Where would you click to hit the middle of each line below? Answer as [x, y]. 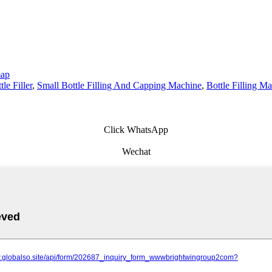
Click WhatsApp [136, 130]
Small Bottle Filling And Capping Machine [119, 85]
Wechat [136, 152]
